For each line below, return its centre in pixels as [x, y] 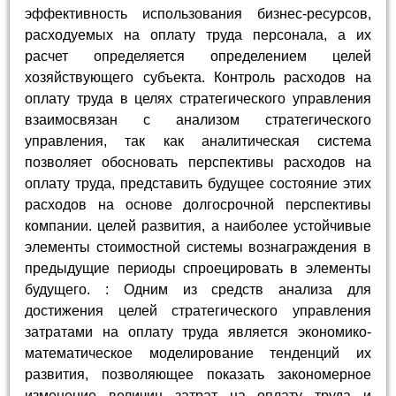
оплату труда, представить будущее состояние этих [198, 183]
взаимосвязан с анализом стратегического [198, 119]
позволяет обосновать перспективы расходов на [198, 162]
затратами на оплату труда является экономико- [198, 331]
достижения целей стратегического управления [198, 310]
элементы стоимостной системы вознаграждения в [198, 247]
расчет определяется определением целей [198, 56]
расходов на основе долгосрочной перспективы [198, 204]
